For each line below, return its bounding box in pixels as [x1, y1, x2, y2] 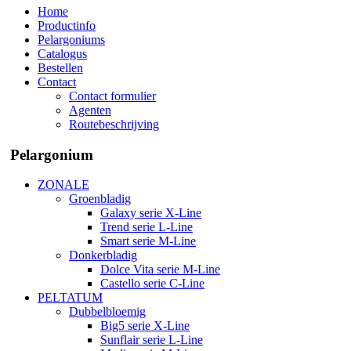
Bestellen [38, 61, 83, 74]
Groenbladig [69, 192, 131, 206]
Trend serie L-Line [100, 220, 193, 234]
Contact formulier [69, 89, 156, 103]
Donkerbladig [69, 248, 137, 262]
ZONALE [38, 178, 89, 192]
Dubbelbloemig [69, 305, 146, 319]
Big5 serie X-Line [100, 319, 190, 333]
